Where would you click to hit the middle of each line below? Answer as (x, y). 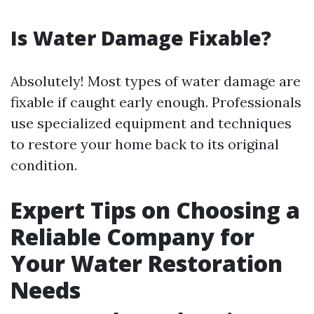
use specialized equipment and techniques (151, 123)
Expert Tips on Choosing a (155, 210)
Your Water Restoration (146, 263)
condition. (44, 165)
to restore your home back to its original (145, 144)
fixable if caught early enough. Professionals (156, 102)
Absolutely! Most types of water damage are (156, 81)
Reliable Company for (132, 237)
